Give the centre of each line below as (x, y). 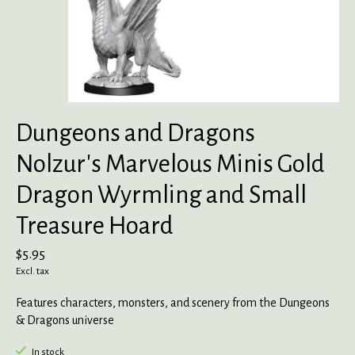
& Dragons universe (65, 321)
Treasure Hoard (95, 226)
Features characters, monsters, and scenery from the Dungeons (173, 303)
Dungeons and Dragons (136, 134)
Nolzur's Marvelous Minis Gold (170, 164)
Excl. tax (32, 271)
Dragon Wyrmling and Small (161, 195)
